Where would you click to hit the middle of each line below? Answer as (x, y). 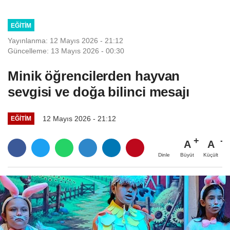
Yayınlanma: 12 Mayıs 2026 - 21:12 (65, 41)
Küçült (211, 155)
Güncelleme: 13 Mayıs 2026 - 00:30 (66, 51)
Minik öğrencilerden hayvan (94, 76)
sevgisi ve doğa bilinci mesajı (99, 92)
